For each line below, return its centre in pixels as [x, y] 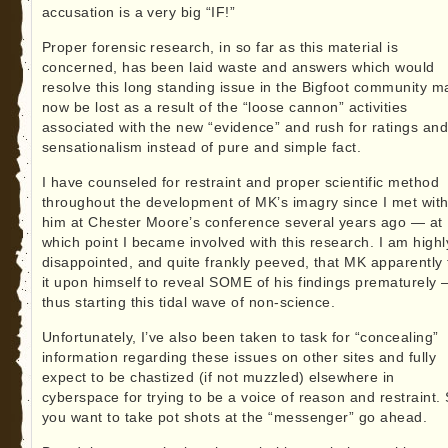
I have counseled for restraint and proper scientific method [240, 183]
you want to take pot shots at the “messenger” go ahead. [234, 418]
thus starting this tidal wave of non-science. [188, 303]
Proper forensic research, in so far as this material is [220, 48]
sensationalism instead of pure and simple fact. [201, 148]
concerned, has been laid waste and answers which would [238, 68]
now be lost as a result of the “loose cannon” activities [224, 108]
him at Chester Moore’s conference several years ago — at [242, 223]
